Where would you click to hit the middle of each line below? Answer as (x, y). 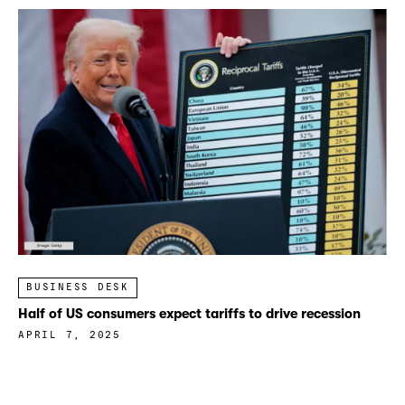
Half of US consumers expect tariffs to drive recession (189, 313)
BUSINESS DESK (78, 287)
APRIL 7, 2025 (70, 335)
